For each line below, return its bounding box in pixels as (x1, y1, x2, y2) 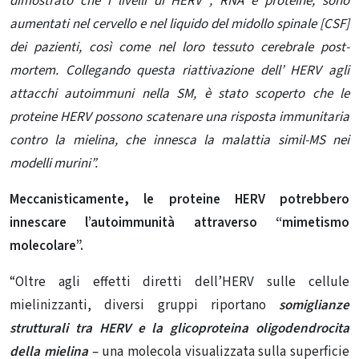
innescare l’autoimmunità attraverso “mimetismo (10, 213, 349, 233)
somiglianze (265, 296, 349, 316)
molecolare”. (10, 236, 83, 256)
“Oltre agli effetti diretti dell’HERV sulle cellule (10, 272, 349, 292)
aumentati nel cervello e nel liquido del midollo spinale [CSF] (10, 14, 349, 34)
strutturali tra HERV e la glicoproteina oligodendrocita (10, 319, 349, 339)
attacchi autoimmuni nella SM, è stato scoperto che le (10, 84, 349, 104)
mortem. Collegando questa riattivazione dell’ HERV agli (10, 61, 349, 81)
